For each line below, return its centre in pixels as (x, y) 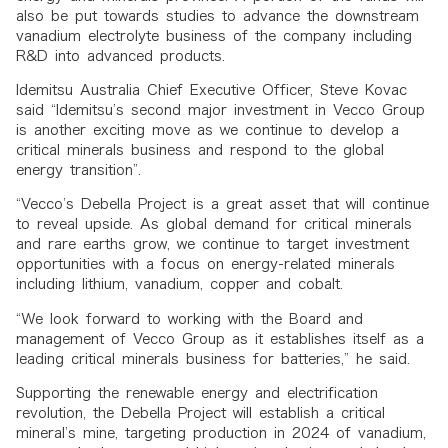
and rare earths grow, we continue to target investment (212, 244)
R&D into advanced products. (120, 55)
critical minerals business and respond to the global (200, 149)
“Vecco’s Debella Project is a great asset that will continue (222, 204)
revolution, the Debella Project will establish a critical (200, 413)
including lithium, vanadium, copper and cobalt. (179, 284)
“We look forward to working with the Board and (189, 318)
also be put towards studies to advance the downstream (217, 15)
